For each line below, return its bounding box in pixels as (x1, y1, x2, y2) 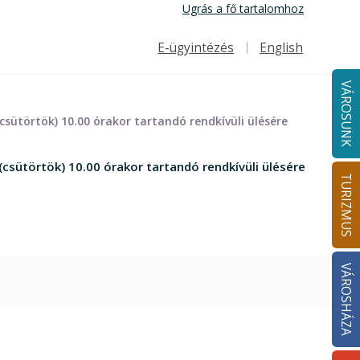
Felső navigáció (145, 50, 225, 65)
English (259, 39, 303, 56)
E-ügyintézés (157, 39, 235, 56)
